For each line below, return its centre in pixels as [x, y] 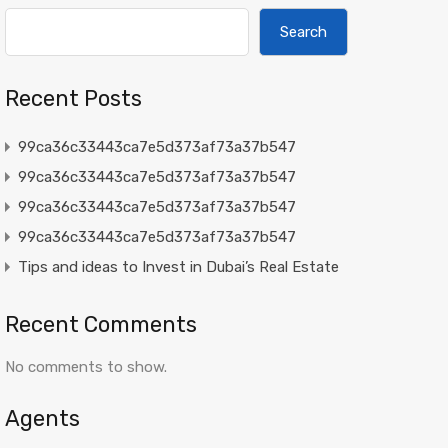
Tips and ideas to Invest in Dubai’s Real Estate [178, 267]
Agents [42, 418]
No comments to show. [85, 367]
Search [303, 32]
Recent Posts [73, 98]
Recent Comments [100, 324]
